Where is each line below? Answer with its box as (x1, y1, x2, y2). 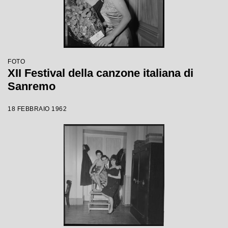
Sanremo (8, 80, 55, 93)
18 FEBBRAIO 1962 (8, 105, 67, 112)
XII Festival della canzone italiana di (8, 67, 193, 79)
